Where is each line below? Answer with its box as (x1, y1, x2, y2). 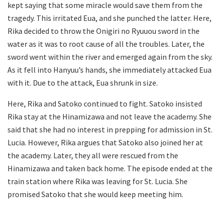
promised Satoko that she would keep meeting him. (7, 189, 183, 199)
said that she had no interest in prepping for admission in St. (7, 124, 213, 134)
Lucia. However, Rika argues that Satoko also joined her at (7, 137, 203, 147)
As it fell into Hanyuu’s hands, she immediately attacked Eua (7, 64, 212, 75)
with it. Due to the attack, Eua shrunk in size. (7, 77, 158, 88)
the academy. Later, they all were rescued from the (7, 150, 178, 160)
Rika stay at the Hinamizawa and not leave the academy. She (7, 111, 212, 121)
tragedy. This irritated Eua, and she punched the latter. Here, (7, 12, 212, 23)
